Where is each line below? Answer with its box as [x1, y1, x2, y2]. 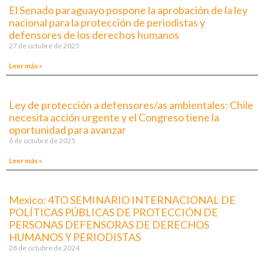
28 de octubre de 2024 [9, 243, 80, 252]
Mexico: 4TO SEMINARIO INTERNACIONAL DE [9, 193, 236, 206]
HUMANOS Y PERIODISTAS [9, 230, 141, 243]
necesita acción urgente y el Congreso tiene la [9, 110, 219, 124]
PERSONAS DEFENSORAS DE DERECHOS [9, 217, 209, 231]
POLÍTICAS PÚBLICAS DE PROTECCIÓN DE [9, 205, 218, 219]
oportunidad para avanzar [9, 123, 126, 136]
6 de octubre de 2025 [9, 136, 75, 145]
